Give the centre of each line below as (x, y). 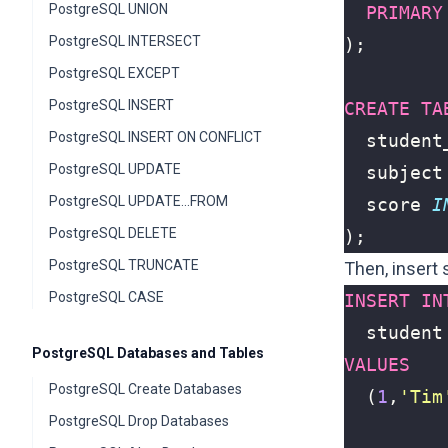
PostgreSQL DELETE (113, 233)
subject (404, 172)
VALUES (377, 364)
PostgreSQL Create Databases (145, 389)
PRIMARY (404, 12)
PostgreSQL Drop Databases (139, 421)
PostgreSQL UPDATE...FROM (138, 201)
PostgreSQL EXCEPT (114, 73)
